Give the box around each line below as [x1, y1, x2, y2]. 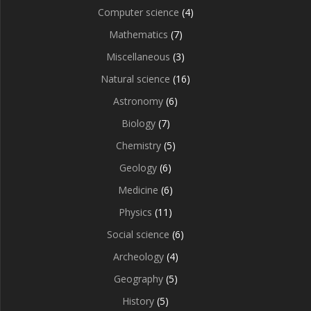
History [122, 294, 154, 308]
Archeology [112, 250, 164, 264]
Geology [119, 161, 157, 175]
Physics [119, 205, 152, 219]
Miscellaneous [106, 50, 170, 64]
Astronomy [113, 94, 163, 108]
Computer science [97, 6, 179, 19]
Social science [107, 228, 169, 242]
